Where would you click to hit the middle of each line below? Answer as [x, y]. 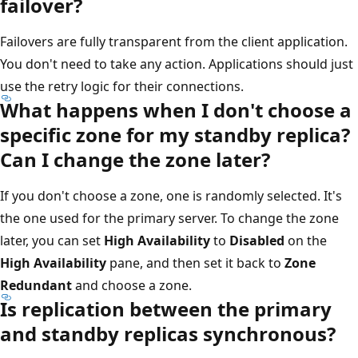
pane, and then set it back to [195, 263]
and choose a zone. [132, 285]
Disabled [257, 240]
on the [306, 240]
